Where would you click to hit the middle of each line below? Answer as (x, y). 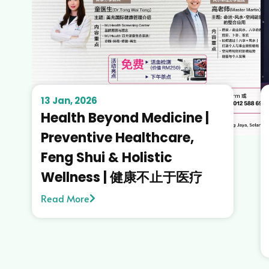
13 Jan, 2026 (69, 100)
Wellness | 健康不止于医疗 (121, 177)
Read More (65, 198)
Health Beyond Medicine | (125, 118)
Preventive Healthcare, (117, 138)
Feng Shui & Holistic (106, 157)
